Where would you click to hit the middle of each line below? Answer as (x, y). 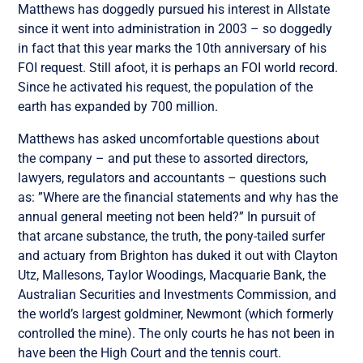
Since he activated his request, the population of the (166, 87)
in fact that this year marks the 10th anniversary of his (173, 48)
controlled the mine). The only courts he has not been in (177, 333)
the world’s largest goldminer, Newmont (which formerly (176, 314)
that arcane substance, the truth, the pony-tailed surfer (172, 236)
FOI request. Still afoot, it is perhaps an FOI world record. (178, 67)
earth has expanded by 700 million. (118, 106)
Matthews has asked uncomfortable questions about (169, 139)
